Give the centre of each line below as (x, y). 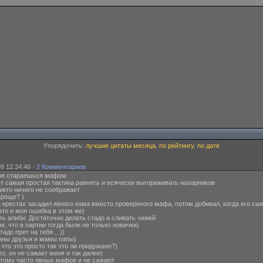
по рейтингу (176, 146)
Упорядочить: (65, 146)
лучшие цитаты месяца (121, 146)
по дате (208, 146)
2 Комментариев (61, 167)
